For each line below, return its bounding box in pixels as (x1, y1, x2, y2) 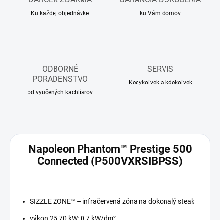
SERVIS (147, 64, 173, 74)
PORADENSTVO (32, 74, 88, 84)
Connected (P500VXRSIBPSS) (37, 154, 183, 167)
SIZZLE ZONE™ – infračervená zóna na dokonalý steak (30, 197, 194, 205)
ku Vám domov (139, 10, 181, 17)
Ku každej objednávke (31, 10, 89, 17)
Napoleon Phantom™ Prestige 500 (28, 142, 192, 155)
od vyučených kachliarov (27, 89, 93, 96)
